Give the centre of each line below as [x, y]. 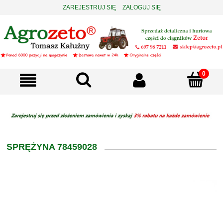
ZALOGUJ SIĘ [141, 7]
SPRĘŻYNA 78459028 [52, 147]
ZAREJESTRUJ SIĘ [89, 7]
